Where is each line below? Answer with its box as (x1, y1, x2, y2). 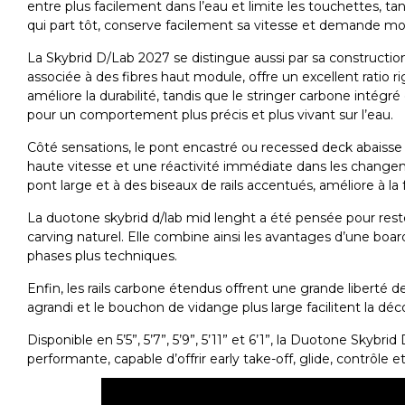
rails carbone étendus (88, 280, 221, 297)
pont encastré (149, 139, 238, 156)
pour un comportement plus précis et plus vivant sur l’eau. (27, 107, 393, 124)
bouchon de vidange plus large (108, 299, 303, 316)
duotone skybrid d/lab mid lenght (46, 210, 256, 227)
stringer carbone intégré (247, 88, 400, 105)
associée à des (27, 69, 122, 86)
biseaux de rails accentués (150, 177, 313, 194)
